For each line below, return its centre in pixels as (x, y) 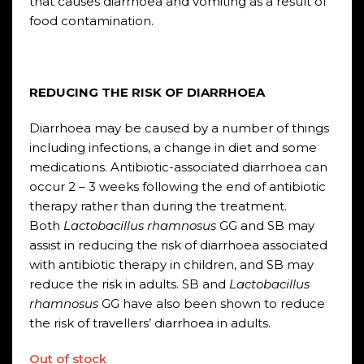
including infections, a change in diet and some (173, 147)
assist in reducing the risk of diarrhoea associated (178, 245)
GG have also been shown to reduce (211, 303)
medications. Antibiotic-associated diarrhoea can (178, 167)
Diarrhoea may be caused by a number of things (179, 128)
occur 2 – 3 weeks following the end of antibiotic (177, 186)
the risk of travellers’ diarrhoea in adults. (149, 323)
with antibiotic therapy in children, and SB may (171, 264)
